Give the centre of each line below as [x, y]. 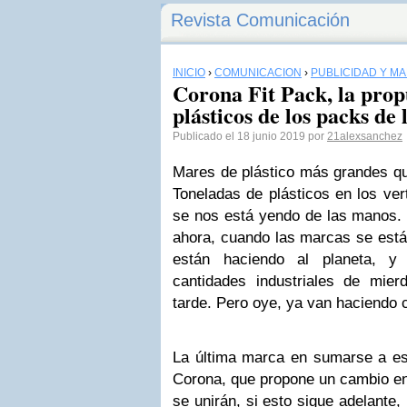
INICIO [189, 73]
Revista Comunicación [260, 20]
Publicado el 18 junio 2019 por [250, 136]
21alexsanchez [365, 136]
